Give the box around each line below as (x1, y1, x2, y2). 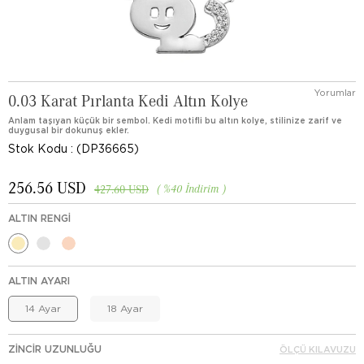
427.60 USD (94, 182, 149, 196)
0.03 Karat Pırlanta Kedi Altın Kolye (8, 90, 248, 110)
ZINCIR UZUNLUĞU (8, 343, 102, 355)
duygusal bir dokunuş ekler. (8, 125, 129, 135)
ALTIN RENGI (8, 212, 71, 224)
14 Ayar (25, 302, 61, 314)
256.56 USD (8, 177, 86, 197)
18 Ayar (107, 302, 143, 314)
